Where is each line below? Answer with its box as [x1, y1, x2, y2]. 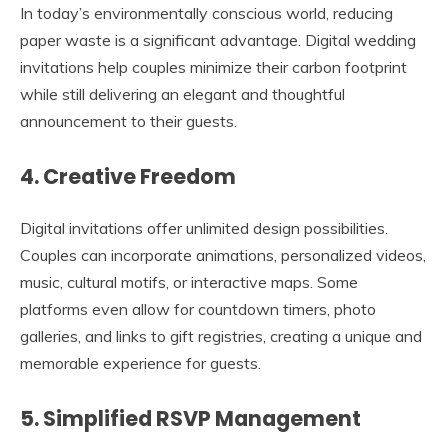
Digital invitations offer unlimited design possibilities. [20, 218, 388, 238]
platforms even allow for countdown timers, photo [20, 299, 376, 319]
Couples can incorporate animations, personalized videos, [20, 245, 426, 265]
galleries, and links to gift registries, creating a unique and [20, 326, 422, 346]
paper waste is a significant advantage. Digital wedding [20, 30, 416, 51]
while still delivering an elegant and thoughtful [20, 84, 345, 105]
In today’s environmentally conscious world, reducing [20, 3, 393, 24]
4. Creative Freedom [20, 162, 236, 192]
